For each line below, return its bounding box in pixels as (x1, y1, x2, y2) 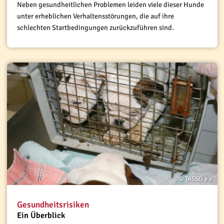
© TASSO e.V (178, 174, 212, 183)
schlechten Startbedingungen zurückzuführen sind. (16, 23, 175, 32)
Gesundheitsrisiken (16, 199, 89, 210)
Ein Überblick (16, 210, 65, 221)
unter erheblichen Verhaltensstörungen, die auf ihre (16, 11, 174, 21)
